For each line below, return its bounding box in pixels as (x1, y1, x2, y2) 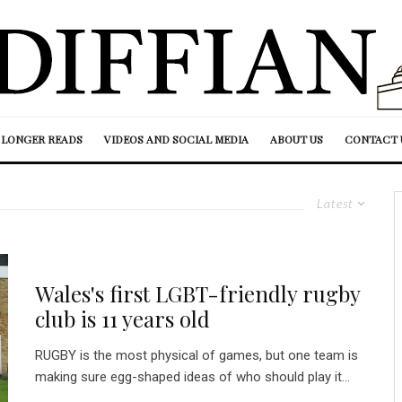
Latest (317, 196, 354, 211)
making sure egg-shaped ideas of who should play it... (35, 369, 350, 385)
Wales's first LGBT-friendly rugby (35, 279, 360, 308)
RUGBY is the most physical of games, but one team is (35, 347, 358, 363)
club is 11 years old (35, 304, 210, 333)
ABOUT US (270, 132, 323, 146)
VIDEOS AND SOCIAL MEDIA (104, 132, 249, 146)
